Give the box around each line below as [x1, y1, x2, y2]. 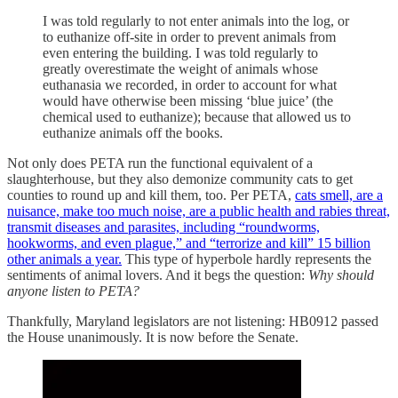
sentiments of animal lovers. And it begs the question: [7, 267, 308, 283]
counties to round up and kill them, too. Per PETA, [7, 187, 295, 203]
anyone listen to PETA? [7, 283, 139, 299]
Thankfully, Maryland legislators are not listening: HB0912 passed [7, 314, 378, 330]
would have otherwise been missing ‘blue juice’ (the [43, 93, 333, 109]
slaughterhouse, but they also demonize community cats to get [7, 171, 353, 187]
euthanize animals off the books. [43, 125, 223, 141]
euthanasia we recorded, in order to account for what [43, 77, 337, 93]
